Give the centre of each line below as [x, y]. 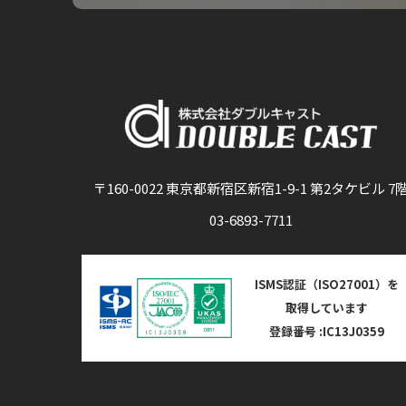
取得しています [326, 307]
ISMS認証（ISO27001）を [326, 284]
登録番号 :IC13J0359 [326, 331]
